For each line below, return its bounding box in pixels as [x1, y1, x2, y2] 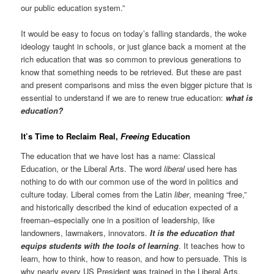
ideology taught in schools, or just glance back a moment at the [21, 40, 246, 52]
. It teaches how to [179, 239, 245, 251]
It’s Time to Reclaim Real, [21, 130, 121, 143]
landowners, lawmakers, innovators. [21, 226, 150, 239]
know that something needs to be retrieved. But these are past [21, 65, 242, 78]
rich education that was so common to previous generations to [21, 53, 242, 65]
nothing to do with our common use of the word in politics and [21, 175, 239, 187]
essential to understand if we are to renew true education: [21, 91, 226, 103]
